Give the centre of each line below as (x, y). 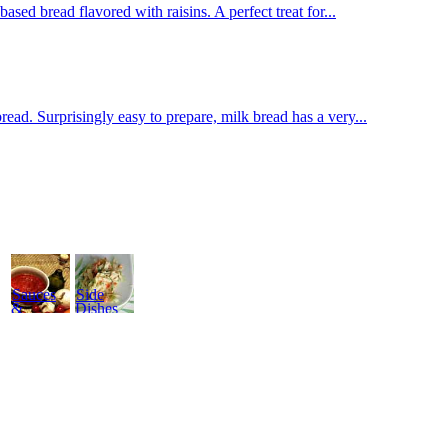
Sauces (34, 295)
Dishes (96, 309)
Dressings (42, 323)
